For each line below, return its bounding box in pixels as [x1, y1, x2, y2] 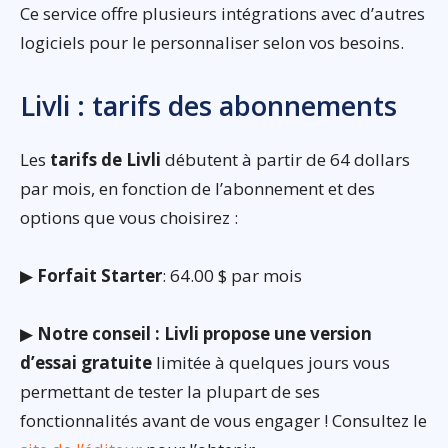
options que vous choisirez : [20, 206, 238, 230]
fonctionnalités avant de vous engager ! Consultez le [20, 409, 427, 433]
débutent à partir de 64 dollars [161, 148, 410, 172]
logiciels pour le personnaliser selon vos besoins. [20, 31, 404, 55]
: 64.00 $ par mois [162, 264, 302, 288]
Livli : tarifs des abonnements [20, 87, 397, 125]
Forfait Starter [37, 264, 162, 288]
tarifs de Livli [50, 148, 161, 172]
